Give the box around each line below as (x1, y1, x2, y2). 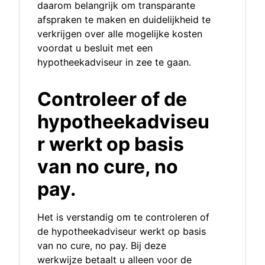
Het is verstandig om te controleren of (37, 211, 209, 224)
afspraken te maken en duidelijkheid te (37, 14, 211, 26)
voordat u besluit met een (37, 42, 153, 54)
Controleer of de (37, 88, 187, 111)
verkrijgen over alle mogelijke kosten (37, 28, 202, 40)
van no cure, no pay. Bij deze (37, 240, 166, 252)
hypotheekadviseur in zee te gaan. (37, 56, 191, 69)
